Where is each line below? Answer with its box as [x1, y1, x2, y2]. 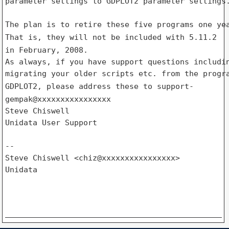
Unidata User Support [5, 118, 97, 127]
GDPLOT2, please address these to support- [5, 81, 194, 91]
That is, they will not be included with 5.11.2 [5, 32, 217, 42]
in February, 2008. [5, 45, 88, 55]
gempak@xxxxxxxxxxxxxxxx [5, 94, 111, 104]
